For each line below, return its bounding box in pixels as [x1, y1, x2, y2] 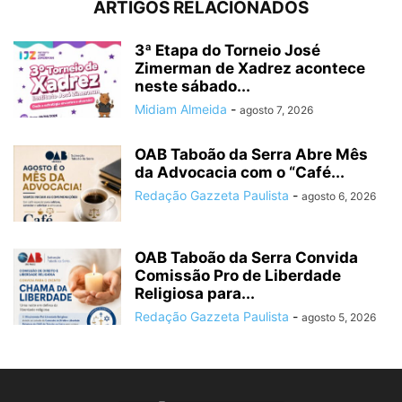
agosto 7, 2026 [240, 103, 313, 118]
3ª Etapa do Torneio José [135, 41, 320, 60]
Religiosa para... [135, 284, 255, 303]
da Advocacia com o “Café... [135, 163, 345, 182]
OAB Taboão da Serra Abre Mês [135, 145, 368, 164]
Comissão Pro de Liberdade [135, 267, 341, 285]
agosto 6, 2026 [301, 189, 376, 204]
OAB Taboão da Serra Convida [135, 249, 358, 267]
